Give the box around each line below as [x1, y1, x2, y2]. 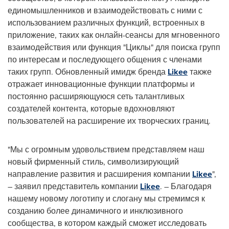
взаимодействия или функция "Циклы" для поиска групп [8, 41, 220, 53]
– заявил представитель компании [8, 180, 140, 192]
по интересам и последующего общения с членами [8, 53, 202, 65]
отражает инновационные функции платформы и [8, 78, 195, 90]
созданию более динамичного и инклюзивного [8, 204, 183, 217]
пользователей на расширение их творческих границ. [8, 114, 211, 127]
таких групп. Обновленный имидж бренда [8, 65, 168, 78]
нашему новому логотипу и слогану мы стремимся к [8, 192, 205, 204]
